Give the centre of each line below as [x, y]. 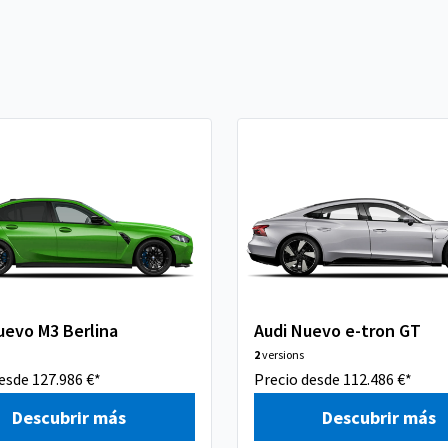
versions [281, 354]
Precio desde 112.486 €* [332, 379]
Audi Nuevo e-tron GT [337, 330]
